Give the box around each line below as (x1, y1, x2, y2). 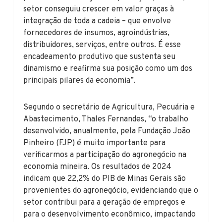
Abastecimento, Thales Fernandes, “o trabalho (23, 114, 189, 124)
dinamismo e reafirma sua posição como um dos (23, 63, 193, 74)
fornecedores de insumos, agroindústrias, (23, 28, 170, 38)
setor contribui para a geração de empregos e (23, 197, 186, 208)
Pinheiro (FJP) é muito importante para (23, 138, 166, 148)
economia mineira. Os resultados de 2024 (23, 162, 172, 172)
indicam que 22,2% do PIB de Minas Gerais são (23, 173, 186, 184)
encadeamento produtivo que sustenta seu (23, 52, 176, 62)
